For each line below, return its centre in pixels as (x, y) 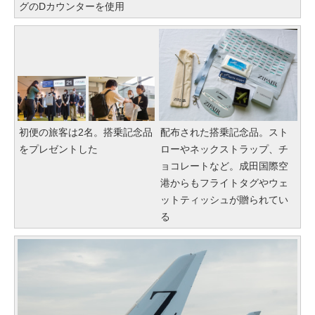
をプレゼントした (58, 149)
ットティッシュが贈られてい (224, 199)
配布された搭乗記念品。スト (224, 132)
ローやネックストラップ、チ (224, 149)
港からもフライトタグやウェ (224, 182)
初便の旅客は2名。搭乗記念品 (86, 132)
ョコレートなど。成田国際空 (224, 166)
